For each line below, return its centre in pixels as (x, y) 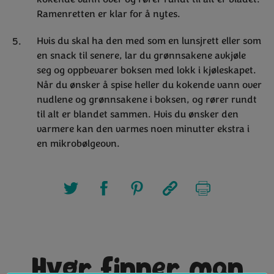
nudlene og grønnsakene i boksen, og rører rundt (147, 100)
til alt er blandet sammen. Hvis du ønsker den (138, 115)
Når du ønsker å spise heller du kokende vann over (149, 85)
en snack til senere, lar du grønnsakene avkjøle (141, 56)
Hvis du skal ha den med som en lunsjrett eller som (149, 41)
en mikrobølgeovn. (78, 144)
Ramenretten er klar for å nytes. (109, 14)
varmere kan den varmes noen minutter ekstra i (143, 129)
